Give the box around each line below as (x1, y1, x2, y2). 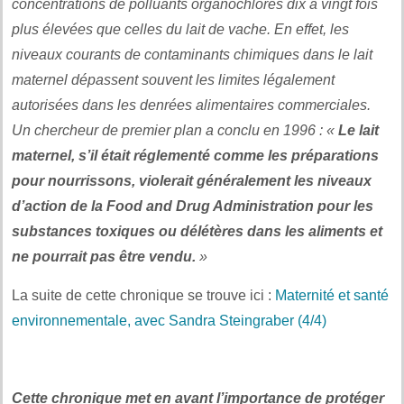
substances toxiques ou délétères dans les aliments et (12, 223, 382, 239)
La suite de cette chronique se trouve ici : (12, 287, 275, 303)
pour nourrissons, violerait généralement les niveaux (12, 172, 372, 188)
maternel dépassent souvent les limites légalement (12, 71, 335, 87)
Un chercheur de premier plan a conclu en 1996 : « (12, 122, 338, 138)
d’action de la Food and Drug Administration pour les (12, 197, 373, 214)
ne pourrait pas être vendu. (12, 248, 196, 264)
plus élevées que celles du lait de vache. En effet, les (12, 21, 349, 37)
